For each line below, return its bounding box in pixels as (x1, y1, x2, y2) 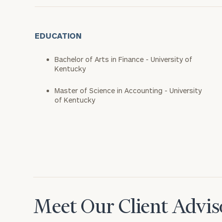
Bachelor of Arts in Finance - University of (55, 55, 192, 63)
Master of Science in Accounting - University (55, 86, 202, 95)
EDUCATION (35, 31, 82, 40)
